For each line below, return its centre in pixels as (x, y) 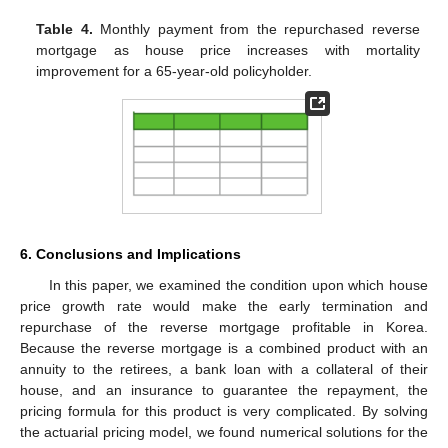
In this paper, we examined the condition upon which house (238, 285)
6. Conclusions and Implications (130, 254)
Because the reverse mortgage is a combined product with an (224, 348)
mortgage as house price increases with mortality (228, 49)
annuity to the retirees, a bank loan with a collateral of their (224, 369)
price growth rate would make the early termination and (224, 306)
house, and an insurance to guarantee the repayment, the (224, 390)
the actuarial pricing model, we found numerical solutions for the (224, 432)
